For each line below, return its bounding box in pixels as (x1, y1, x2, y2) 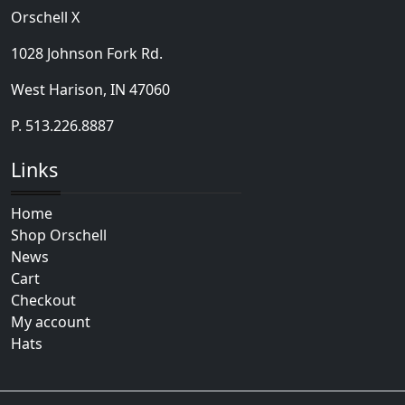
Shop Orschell (11, 225, 107, 246)
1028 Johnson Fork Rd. (11, 43, 163, 64)
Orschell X (11, 7, 80, 28)
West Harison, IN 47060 (11, 80, 170, 100)
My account (11, 312, 90, 333)
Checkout (11, 290, 76, 311)
